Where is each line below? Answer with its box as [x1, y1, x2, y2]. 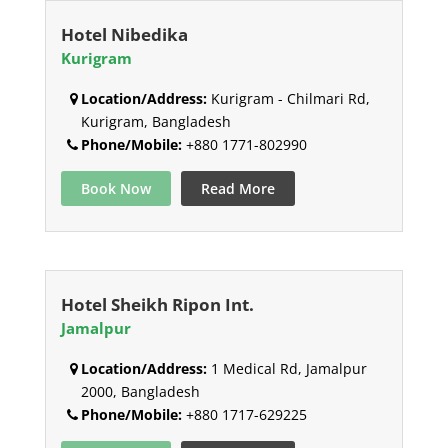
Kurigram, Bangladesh [80, 112, 231, 132]
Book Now [80, 179, 151, 199]
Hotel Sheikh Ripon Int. [60, 293, 254, 317]
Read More [200, 179, 275, 199]
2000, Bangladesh [80, 382, 200, 402]
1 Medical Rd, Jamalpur [206, 359, 367, 379]
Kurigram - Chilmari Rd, [206, 89, 370, 109]
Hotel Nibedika [60, 23, 188, 47]
